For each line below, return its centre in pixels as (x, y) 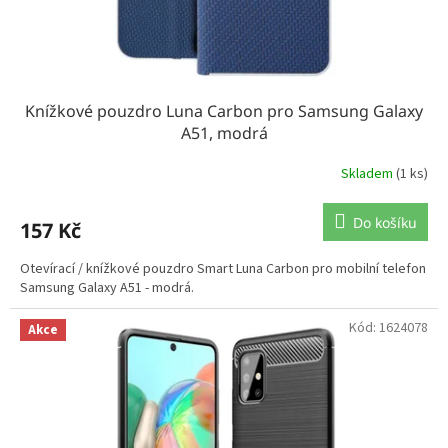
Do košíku (385, 223)
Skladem (368, 173)
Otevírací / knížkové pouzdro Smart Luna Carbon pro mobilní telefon (223, 269)
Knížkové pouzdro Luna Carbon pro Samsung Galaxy (224, 111)
